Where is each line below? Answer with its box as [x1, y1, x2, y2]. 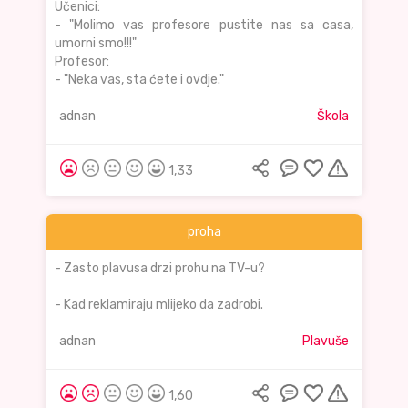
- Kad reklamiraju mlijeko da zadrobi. [55, 297, 263, 313]
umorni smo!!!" [55, 36, 137, 52]
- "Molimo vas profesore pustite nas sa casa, [55, 17, 353, 34]
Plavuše [302, 333, 349, 350]
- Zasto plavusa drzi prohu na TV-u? [55, 260, 265, 277]
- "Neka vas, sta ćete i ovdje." [55, 72, 224, 88]
